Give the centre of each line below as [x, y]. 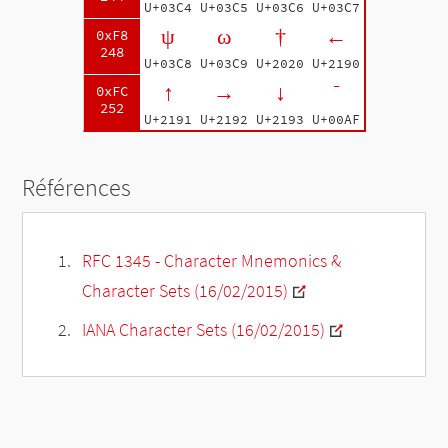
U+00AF [336, 119]
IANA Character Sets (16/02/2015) [203, 329]
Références [77, 187]
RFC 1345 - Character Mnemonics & [211, 260]
